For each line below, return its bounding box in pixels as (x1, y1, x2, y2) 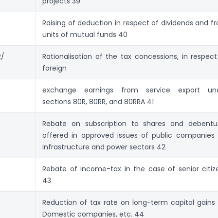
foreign (42, 63, 67, 73)
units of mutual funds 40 (42, 29, 127, 39)
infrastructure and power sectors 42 (42, 142, 165, 152)
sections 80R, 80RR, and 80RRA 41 (42, 96, 154, 107)
